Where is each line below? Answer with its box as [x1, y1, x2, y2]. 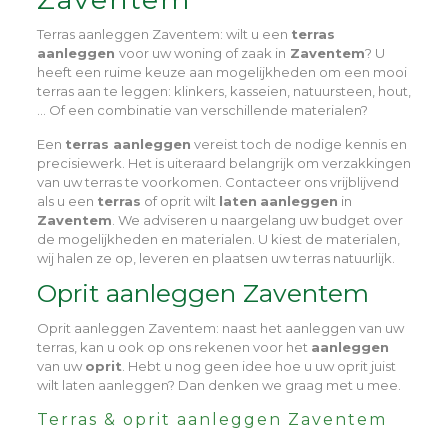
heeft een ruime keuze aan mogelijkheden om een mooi [36, 63, 407, 80]
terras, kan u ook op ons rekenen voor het [36, 338, 311, 355]
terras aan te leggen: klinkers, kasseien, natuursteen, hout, [36, 82, 411, 99]
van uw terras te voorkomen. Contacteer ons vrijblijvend [36, 173, 399, 190]
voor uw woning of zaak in [118, 44, 286, 61]
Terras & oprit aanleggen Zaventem [36, 409, 387, 429]
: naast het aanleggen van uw [215, 319, 404, 336]
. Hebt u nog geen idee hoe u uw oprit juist [121, 357, 396, 374]
